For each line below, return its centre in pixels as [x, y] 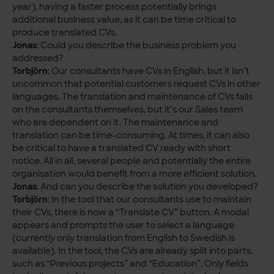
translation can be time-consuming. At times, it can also [131, 135]
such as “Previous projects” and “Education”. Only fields [131, 264]
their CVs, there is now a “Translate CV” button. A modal [131, 213]
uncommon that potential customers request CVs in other [137, 84]
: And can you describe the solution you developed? [148, 187]
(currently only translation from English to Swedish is [124, 238]
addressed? [38, 58]
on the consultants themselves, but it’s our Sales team [128, 110]
